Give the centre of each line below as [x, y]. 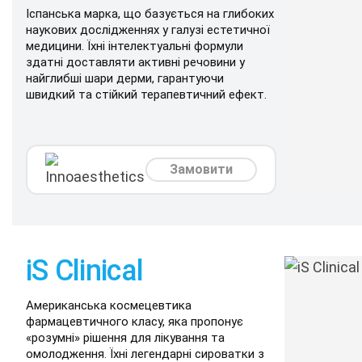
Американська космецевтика [109, 305]
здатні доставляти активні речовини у [135, 62]
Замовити [201, 169]
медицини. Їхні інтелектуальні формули [135, 46]
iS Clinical [85, 271]
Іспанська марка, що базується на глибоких [150, 14]
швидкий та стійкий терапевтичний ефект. [146, 95]
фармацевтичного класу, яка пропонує [135, 322]
